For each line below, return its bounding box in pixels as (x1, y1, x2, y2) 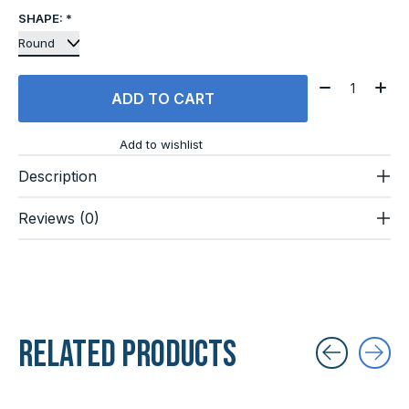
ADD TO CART (110, 89, 215, 109)
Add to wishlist (119, 136, 203, 152)
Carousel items (17, 373, 120, 393)
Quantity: (313, 74, 375, 93)
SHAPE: (18, 10, 66, 26)
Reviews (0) (18, 208, 100, 227)
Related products (18, 332, 236, 377)
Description (18, 166, 97, 185)
